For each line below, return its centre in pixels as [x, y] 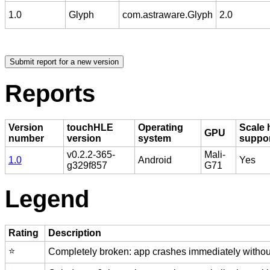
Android [155, 160]
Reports [50, 93]
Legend [47, 199]
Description [74, 233]
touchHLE [90, 127]
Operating [160, 127]
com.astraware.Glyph [167, 15]
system [154, 138]
